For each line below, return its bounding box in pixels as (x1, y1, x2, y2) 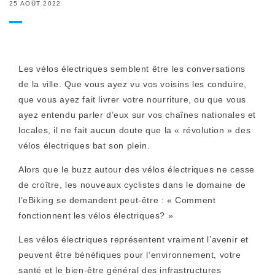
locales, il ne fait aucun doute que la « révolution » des (18, 125, 251, 135)
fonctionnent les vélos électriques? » (18, 211, 174, 220)
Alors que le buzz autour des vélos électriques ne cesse (18, 165, 255, 174)
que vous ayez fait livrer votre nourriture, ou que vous (18, 95, 247, 104)
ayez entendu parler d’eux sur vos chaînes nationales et (18, 110, 257, 120)
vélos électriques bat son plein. (18, 141, 150, 150)
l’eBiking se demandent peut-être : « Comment (18, 195, 216, 205)
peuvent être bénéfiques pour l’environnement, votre (18, 250, 241, 260)
